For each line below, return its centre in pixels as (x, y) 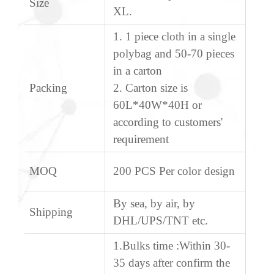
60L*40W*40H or (158, 105)
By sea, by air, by (154, 204)
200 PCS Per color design (174, 171)
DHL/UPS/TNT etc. (161, 221)
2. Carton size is (151, 88)
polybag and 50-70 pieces (174, 54)
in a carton (138, 71)
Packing (49, 88)
